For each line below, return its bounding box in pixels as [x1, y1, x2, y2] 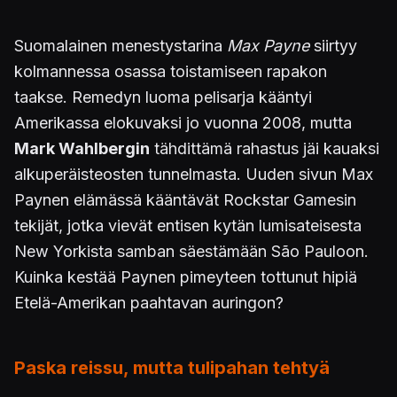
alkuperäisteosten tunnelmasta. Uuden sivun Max [14, 164, 373, 183]
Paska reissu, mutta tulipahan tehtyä [14, 356, 330, 378]
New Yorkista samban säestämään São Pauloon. [14, 241, 369, 261]
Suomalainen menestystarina [14, 35, 227, 55]
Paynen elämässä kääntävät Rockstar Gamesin [14, 190, 356, 209]
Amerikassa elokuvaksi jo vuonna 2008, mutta [14, 113, 352, 132]
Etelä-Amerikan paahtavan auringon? [14, 292, 284, 312]
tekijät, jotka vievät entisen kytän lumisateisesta [14, 215, 362, 235]
